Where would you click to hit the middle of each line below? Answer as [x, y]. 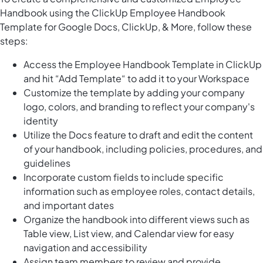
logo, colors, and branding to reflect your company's [139, 107]
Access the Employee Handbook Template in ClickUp [143, 65]
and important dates [69, 205]
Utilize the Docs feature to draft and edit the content [138, 135]
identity [41, 121]
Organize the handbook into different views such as [136, 220]
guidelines [47, 163]
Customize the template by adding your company [134, 93]
